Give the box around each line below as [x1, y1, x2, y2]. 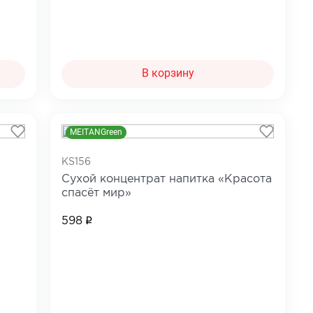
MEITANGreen [70, 126, 123, 137]
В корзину [141, 66, 194, 80]
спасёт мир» [61, 187, 132, 198]
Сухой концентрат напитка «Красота [61, 173, 272, 184]
